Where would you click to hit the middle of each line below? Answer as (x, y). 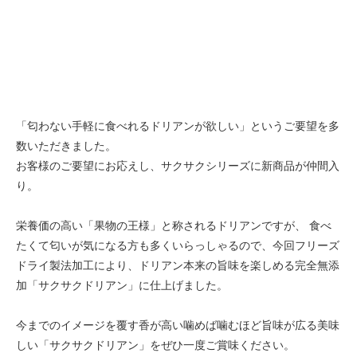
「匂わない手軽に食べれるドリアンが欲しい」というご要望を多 (178, 125)
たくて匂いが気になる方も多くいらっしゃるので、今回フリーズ (178, 245)
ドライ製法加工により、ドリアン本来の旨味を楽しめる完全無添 (178, 265)
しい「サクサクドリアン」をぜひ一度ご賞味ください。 (155, 344)
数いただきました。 (66, 145)
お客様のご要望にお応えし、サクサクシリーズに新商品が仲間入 (178, 165)
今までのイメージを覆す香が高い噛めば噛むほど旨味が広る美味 (178, 324)
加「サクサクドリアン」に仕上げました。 (122, 284)
